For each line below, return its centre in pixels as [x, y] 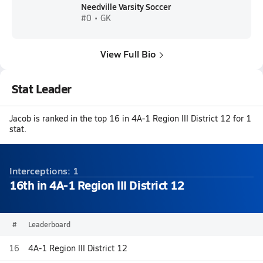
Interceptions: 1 [44, 170]
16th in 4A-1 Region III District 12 [97, 185]
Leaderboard [49, 224]
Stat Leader [42, 89]
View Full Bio [128, 54]
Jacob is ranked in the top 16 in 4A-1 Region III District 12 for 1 [130, 118]
